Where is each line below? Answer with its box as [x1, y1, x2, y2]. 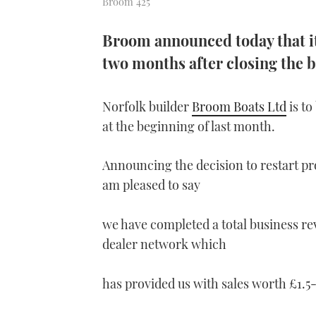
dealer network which [102, 236, 226, 253]
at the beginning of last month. [102, 118, 275, 135]
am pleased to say [102, 176, 200, 194]
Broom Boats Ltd [192, 98, 286, 116]
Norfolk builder [102, 98, 192, 116]
